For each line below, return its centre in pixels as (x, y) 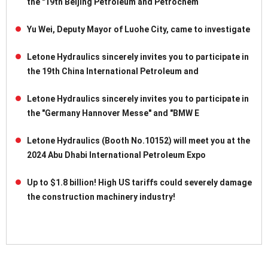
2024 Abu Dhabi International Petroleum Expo (116, 155)
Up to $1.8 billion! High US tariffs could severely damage (139, 183)
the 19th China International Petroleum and (113, 71)
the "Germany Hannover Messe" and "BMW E (113, 113)
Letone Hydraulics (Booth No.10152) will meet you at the (138, 141)
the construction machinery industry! (101, 197)
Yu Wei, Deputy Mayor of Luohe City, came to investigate (138, 30)
